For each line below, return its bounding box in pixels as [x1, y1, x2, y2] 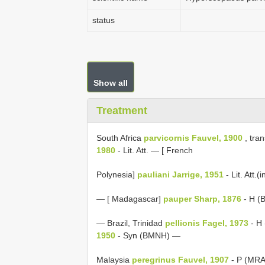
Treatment [96, 105, 147, 117]
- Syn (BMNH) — [115, 231, 180, 240]
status [92, 15, 115, 25]
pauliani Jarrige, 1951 [137, 170, 224, 179]
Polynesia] [96, 170, 137, 179]
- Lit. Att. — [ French [115, 146, 193, 155]
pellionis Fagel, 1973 [165, 218, 248, 228]
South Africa [96, 133, 144, 143]
